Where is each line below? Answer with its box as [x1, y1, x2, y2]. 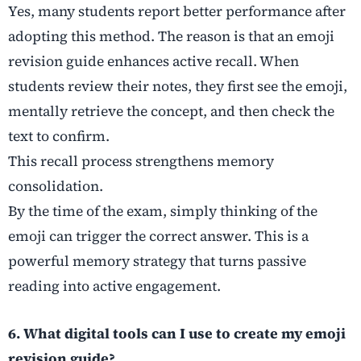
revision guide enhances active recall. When [8, 52, 299, 72]
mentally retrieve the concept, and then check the [8, 102, 334, 122]
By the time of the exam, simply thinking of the [8, 201, 317, 222]
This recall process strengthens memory [8, 151, 274, 172]
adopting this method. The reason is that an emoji [8, 27, 334, 47]
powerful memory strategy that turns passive [8, 251, 306, 272]
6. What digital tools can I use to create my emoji [8, 324, 346, 344]
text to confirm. [8, 127, 110, 147]
